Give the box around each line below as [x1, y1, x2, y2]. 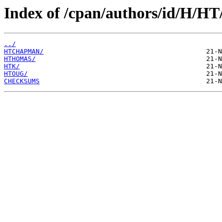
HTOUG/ [4, 70, 28, 78]
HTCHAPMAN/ [4, 48, 44, 55]
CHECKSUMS [4, 77, 40, 85]
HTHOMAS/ [4, 55, 36, 63]
